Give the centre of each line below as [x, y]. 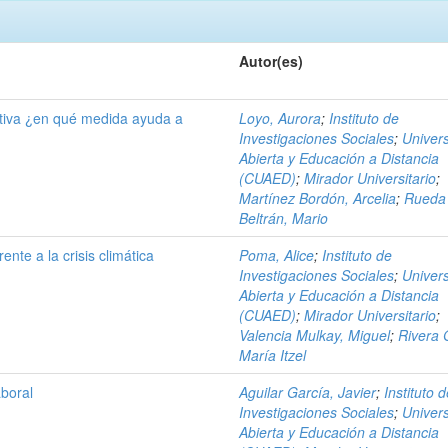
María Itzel [273, 355]
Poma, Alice [277, 255]
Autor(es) [271, 61]
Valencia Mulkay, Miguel [315, 335]
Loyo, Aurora [280, 118]
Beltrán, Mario [284, 218]
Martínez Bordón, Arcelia [318, 198]
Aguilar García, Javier [308, 392]
